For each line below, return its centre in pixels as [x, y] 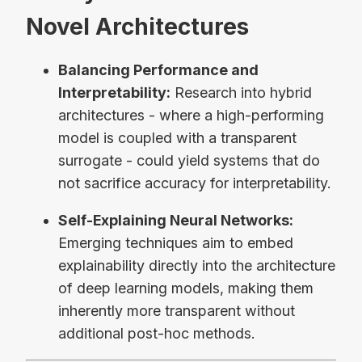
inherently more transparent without [177, 310]
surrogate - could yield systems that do [189, 160]
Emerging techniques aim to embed [176, 242]
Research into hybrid [241, 92]
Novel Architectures [137, 26]
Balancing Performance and [158, 69]
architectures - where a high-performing [191, 115]
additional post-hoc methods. [157, 333]
